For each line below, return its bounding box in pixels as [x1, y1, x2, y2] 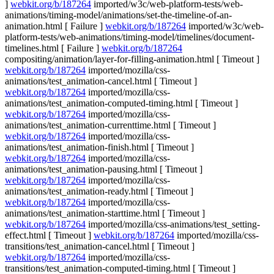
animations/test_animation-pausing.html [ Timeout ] [5, 164, 202, 174]
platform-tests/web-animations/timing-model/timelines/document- [5, 32, 254, 42]
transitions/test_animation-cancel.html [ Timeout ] [5, 241, 194, 251]
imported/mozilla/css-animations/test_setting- [86, 219, 260, 229]
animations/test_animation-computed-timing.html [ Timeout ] [5, 98, 238, 108]
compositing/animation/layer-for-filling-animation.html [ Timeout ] [5, 54, 259, 64]
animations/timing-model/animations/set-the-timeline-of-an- [5, 10, 232, 20]
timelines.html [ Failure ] [5, 43, 102, 53]
